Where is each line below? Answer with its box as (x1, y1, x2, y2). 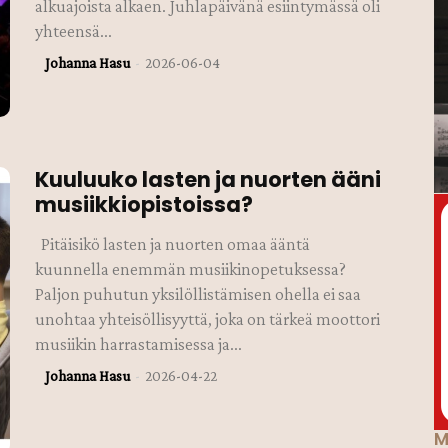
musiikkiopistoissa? (35, 190, 254, 220)
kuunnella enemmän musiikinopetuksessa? (35, 259, 347, 280)
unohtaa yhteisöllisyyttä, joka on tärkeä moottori (35, 309, 381, 330)
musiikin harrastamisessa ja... (35, 334, 243, 355)
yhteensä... (35, 21, 113, 41)
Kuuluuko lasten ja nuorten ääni (35, 165, 382, 195)
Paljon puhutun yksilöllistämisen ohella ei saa (35, 284, 362, 305)
